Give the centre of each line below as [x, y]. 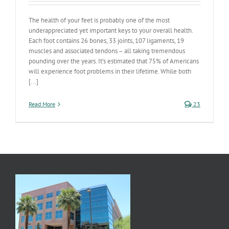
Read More [42, 104]
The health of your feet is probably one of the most [99, 20]
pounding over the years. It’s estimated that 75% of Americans [114, 61]
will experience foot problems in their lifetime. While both [110, 71]
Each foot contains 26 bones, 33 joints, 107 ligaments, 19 [106, 41]
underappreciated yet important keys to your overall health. [111, 30]
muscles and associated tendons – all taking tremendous [107, 51]
